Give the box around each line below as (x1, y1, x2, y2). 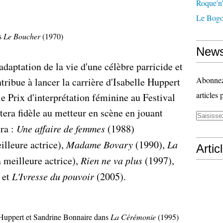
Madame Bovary (66, 138, 133, 151)
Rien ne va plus (81, 154, 142, 167)
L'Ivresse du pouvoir (12, 170, 94, 183)
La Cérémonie (111, 212, 156, 222)
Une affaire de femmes (16, 122, 105, 135)
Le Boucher (3, 31, 40, 41)
